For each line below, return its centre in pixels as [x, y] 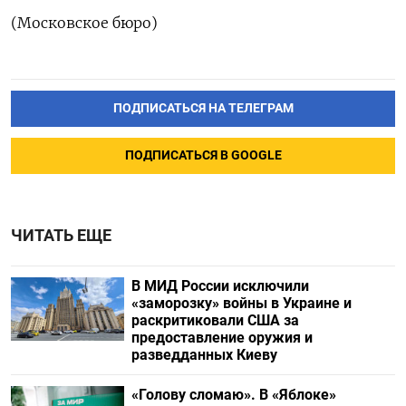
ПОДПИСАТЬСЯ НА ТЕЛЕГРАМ [203, 108]
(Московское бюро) [84, 23]
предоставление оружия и [222, 337]
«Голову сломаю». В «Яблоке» [233, 394]
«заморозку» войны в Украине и [241, 303]
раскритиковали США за [215, 320]
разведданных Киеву [204, 354]
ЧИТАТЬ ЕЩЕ [61, 235]
